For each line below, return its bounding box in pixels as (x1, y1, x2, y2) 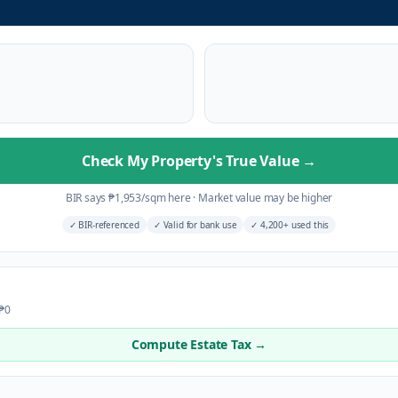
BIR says (65, 190, 109, 205)
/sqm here (141, 190, 194, 205)
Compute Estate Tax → (131, 336, 267, 353)
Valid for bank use (160, 219, 237, 231)
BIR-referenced (76, 219, 139, 231)
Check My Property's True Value (81, 151, 303, 171)
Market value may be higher (195, 190, 333, 205)
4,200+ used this (258, 219, 330, 231)
